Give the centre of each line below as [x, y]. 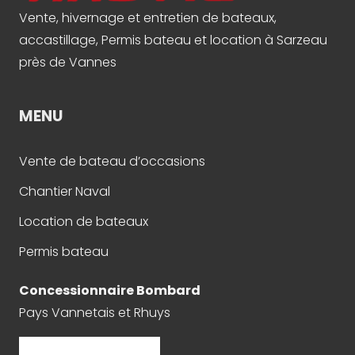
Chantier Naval [65, 192]
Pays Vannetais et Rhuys [95, 313]
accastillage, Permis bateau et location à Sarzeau [173, 40]
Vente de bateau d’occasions [112, 162]
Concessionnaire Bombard [110, 291]
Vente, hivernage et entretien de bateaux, [148, 18]
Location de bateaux [84, 222]
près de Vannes [68, 63]
